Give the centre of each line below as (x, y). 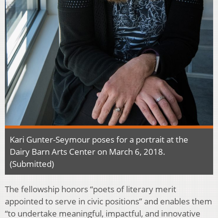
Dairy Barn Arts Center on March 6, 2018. (88, 152)
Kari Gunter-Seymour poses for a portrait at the (99, 140)
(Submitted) (32, 164)
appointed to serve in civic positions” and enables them (109, 201)
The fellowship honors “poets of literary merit (91, 189)
